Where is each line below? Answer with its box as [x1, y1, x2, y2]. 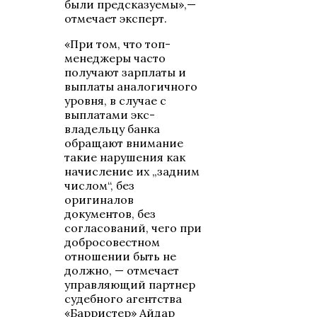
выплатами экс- [64, 108, 156, 122]
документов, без [64, 207, 156, 221]
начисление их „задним [64, 164, 200, 179]
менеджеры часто [64, 51, 166, 66]
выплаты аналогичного [64, 79, 198, 94]
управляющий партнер [64, 277, 196, 292]
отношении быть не [64, 249, 177, 264]
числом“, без [64, 178, 135, 193]
